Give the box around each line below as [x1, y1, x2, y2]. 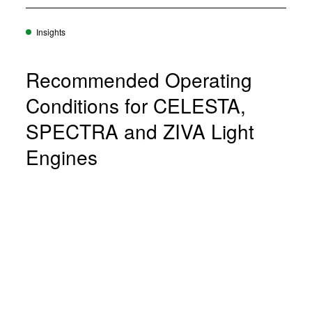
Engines [25, 143, 97, 171]
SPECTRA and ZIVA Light [25, 117, 254, 146]
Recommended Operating [25, 65, 252, 94]
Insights [36, 26, 65, 38]
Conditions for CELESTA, [25, 91, 246, 120]
